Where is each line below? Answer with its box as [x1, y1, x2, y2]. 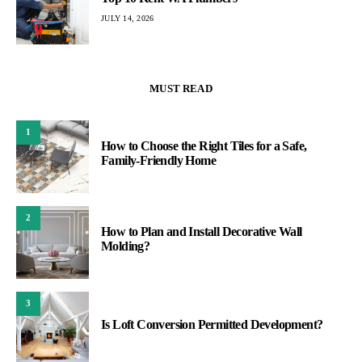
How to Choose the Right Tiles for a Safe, [101, 138, 307, 153]
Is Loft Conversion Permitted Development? [101, 317, 323, 331]
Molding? [101, 238, 150, 253]
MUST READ [149, 82, 213, 95]
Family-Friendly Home [101, 153, 217, 167]
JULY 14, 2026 [101, 14, 154, 23]
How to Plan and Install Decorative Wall [101, 224, 302, 238]
